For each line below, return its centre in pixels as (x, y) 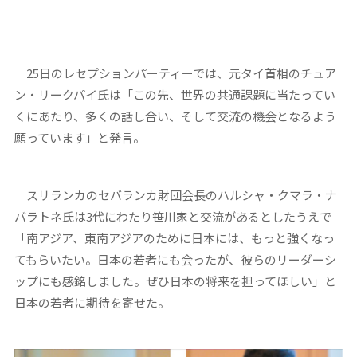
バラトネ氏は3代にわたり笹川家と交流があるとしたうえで (173, 216)
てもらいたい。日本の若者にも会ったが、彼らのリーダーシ (175, 259)
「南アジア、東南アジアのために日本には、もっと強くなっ (174, 237)
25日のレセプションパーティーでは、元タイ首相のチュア (175, 73)
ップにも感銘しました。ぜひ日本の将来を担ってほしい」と (175, 280)
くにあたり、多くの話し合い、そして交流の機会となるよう (175, 116)
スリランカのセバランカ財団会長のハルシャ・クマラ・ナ (175, 194)
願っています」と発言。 (79, 137)
